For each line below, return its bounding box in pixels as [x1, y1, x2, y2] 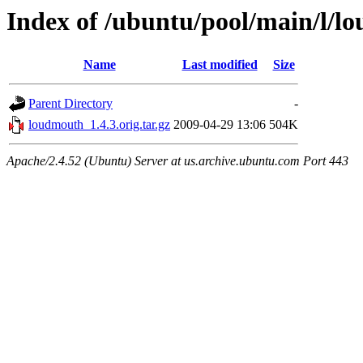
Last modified [181, 58, 258, 72]
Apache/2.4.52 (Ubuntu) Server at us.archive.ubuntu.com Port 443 [6, 154, 348, 169]
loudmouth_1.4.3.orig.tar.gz [28, 117, 170, 132]
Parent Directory [28, 96, 113, 111]
